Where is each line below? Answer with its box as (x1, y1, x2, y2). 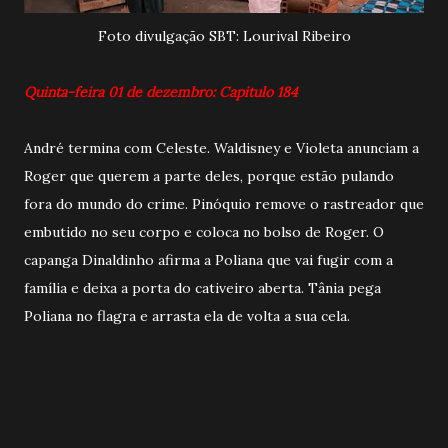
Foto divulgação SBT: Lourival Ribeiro (97, 27, 351, 46)
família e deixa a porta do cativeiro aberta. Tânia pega (24, 279, 381, 298)
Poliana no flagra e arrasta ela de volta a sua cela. (24, 307, 350, 326)
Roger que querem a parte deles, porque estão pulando (24, 167, 394, 186)
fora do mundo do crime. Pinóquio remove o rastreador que (24, 195, 424, 214)
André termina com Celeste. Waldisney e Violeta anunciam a (24, 139, 419, 158)
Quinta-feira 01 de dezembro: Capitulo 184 (24, 83, 298, 102)
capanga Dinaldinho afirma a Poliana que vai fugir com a (24, 251, 393, 270)
